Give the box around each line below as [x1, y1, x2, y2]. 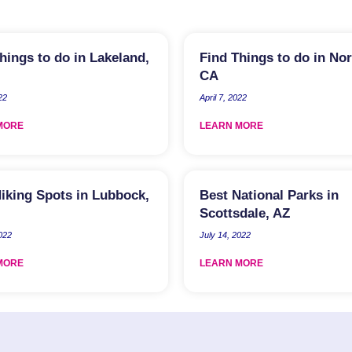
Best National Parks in [200, 187, 339, 203]
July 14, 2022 [200, 229, 251, 240]
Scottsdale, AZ [200, 205, 290, 221]
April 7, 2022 [200, 92, 247, 102]
